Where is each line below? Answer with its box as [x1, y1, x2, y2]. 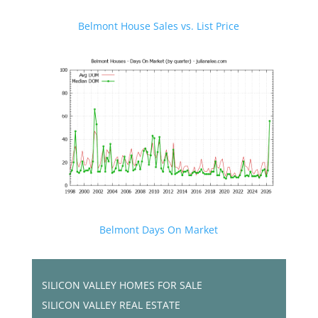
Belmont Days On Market [99, 223, 219, 237]
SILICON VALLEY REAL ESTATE [41, 298, 180, 312]
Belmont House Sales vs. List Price [78, 19, 240, 33]
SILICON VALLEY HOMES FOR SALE [41, 278, 202, 292]
